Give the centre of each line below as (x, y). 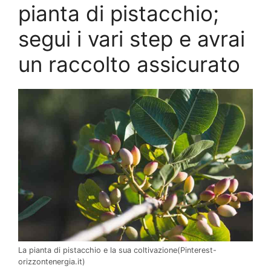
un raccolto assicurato (129, 64)
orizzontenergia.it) (52, 261)
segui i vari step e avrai (132, 38)
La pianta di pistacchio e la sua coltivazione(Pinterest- (117, 250)
